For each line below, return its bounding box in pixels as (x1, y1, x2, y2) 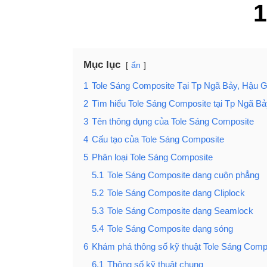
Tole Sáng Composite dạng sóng (107, 223, 233, 234)
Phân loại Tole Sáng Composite (92, 151, 213, 162)
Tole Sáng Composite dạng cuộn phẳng (107, 169, 259, 180)
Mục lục (83, 58, 120, 70)
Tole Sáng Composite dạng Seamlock (107, 205, 253, 216)
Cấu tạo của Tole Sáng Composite (92, 133, 224, 144)
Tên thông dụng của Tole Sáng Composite (92, 116, 254, 126)
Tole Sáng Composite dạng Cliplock (107, 187, 245, 198)
